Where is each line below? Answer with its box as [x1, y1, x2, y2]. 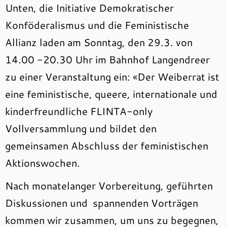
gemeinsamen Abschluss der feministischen [5, 138, 208, 153]
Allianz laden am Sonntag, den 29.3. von [5, 35, 193, 49]
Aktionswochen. [5, 156, 80, 170]
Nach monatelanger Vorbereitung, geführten [5, 178, 213, 193]
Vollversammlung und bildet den [5, 121, 157, 135]
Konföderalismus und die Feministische [5, 18, 189, 32]
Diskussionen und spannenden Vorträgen [5, 196, 198, 210]
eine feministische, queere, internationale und [5, 87, 217, 101]
